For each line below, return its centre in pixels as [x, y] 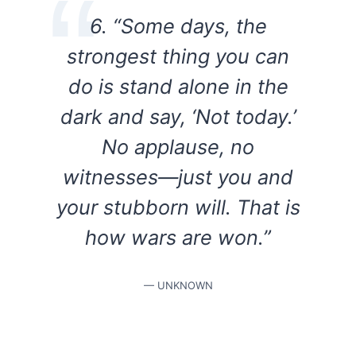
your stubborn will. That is [178, 207]
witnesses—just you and [178, 176]
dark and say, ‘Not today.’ [178, 116]
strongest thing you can [178, 56]
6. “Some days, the [178, 25]
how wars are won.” [178, 237]
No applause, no [178, 146]
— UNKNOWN [178, 285]
